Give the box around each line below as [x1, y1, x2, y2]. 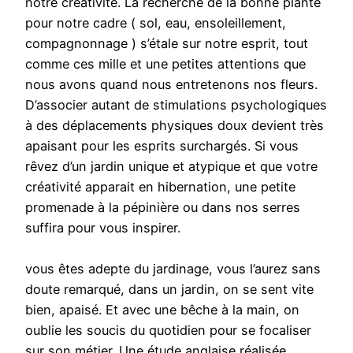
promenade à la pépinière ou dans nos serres [25, 199, 300, 216]
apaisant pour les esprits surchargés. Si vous [25, 138, 299, 154]
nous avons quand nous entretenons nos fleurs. [25, 76, 318, 93]
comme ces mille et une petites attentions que [25, 56, 306, 72]
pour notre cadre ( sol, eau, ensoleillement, [25, 15, 286, 32]
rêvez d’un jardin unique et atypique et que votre [25, 158, 318, 175]
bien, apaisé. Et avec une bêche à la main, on [25, 302, 299, 318]
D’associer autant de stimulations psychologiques [25, 97, 327, 113]
